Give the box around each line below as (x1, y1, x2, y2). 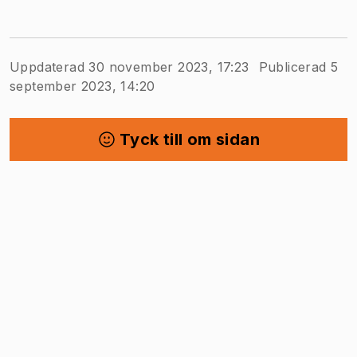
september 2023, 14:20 (10, 78, 155, 94)
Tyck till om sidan (119, 130, 261, 149)
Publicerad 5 (258, 59, 339, 75)
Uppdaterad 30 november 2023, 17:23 (10, 59, 249, 75)
